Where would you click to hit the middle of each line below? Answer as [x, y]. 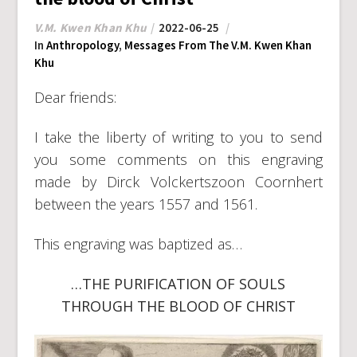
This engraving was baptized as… [138, 244]
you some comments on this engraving [178, 160]
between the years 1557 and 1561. [145, 204]
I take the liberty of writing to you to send [178, 137]
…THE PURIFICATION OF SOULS [178, 284]
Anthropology [82, 45]
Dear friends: [75, 98]
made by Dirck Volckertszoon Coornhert [178, 182]
